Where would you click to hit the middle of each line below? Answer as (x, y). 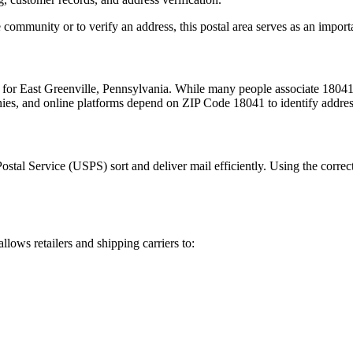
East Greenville (58, 89)
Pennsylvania (136, 89)
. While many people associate (245, 89)
